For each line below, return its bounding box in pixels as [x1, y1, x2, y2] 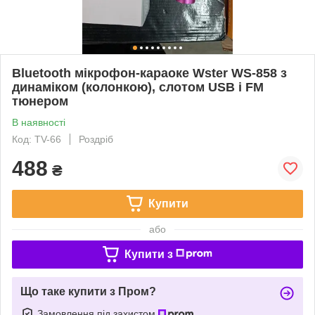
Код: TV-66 [12, 133, 61, 145]
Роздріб [79, 133, 113, 145]
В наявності [12, 116, 65, 128]
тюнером [12, 94, 68, 108]
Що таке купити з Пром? [20, 285, 156, 297]
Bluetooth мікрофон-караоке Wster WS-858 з [12, 65, 287, 80]
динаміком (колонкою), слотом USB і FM [12, 79, 264, 94]
